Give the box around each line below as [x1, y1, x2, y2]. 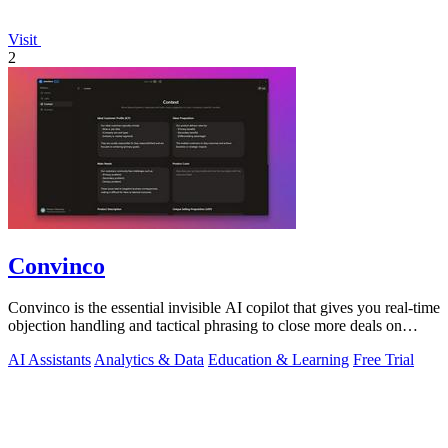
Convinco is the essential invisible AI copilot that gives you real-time [8, 299, 440, 317]
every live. [8, 335, 74, 353]
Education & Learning [208, 351, 349, 369]
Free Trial [353, 351, 414, 369]
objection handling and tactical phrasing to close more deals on [8, 317, 402, 335]
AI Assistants [8, 351, 91, 369]
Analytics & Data [94, 351, 204, 369]
